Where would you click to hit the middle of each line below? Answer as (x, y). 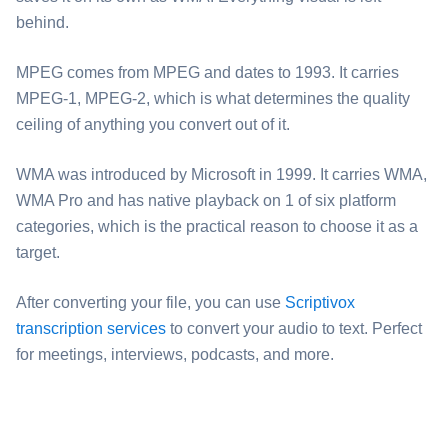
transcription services (91, 328)
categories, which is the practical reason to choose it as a (217, 226)
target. (38, 252)
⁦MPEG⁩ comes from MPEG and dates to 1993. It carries (207, 72)
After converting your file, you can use (150, 302)
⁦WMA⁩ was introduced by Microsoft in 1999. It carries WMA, (221, 174)
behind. (42, 22)
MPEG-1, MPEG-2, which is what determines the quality (213, 98)
